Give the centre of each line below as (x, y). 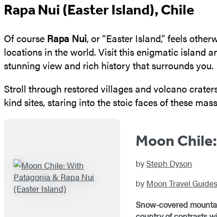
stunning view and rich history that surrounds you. (109, 65)
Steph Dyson (169, 163)
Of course (25, 38)
